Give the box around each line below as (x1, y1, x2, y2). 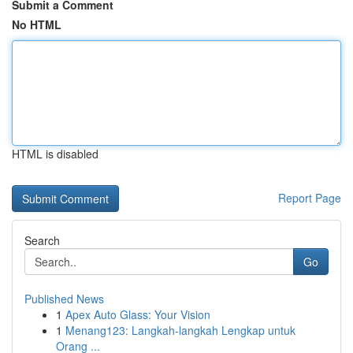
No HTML (12, 17, 61, 32)
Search (24, 232, 60, 248)
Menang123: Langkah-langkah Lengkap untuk (65, 322, 295, 338)
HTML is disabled (12, 146, 98, 162)
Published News (24, 291, 104, 307)
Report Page (278, 190, 341, 206)
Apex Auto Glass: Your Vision (65, 307, 210, 322)
